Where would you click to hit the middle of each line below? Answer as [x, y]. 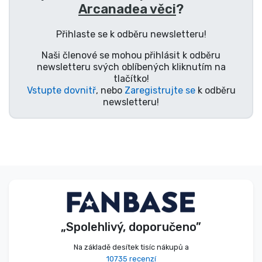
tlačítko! [131, 78]
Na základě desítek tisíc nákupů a [131, 247]
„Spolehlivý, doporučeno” [131, 227]
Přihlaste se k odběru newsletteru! [131, 34]
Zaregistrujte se [160, 90]
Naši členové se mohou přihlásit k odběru [131, 55]
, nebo [110, 90]
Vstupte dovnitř [61, 90]
